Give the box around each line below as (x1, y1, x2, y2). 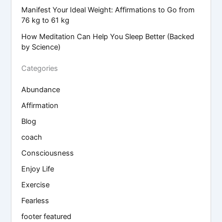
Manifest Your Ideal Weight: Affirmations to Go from (21, 5, 195, 14)
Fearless (21, 196, 50, 205)
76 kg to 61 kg (21, 15, 70, 25)
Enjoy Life (21, 164, 55, 173)
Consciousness (21, 149, 74, 158)
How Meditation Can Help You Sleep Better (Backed (21, 32, 195, 41)
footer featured (21, 212, 72, 221)
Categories (21, 64, 58, 73)
